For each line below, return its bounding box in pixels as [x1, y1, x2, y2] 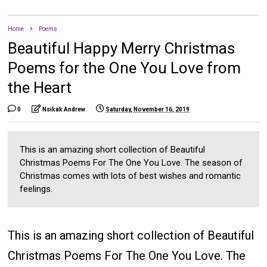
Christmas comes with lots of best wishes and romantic [20, 170, 241, 182]
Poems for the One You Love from [8, 59, 241, 77]
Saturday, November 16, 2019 [105, 106, 190, 113]
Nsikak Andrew [42, 106, 86, 113]
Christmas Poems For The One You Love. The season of [20, 157, 243, 169]
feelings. [20, 184, 53, 195]
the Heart [8, 79, 72, 97]
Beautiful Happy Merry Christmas [8, 39, 235, 58]
